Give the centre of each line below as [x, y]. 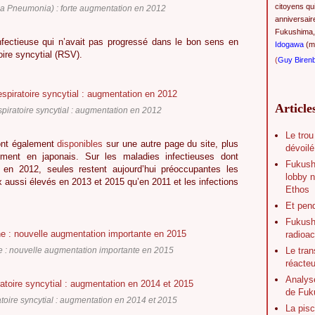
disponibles [80, 144]
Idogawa [289, 44]
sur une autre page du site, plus [171, 144]
